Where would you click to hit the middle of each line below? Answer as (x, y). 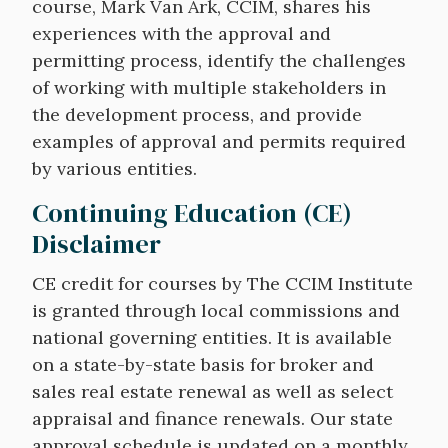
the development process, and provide (197, 114)
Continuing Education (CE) (192, 212)
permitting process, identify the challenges (219, 60)
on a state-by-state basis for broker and (203, 364)
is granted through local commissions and (216, 310)
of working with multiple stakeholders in (209, 87)
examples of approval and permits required (219, 141)
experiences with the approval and (181, 33)
